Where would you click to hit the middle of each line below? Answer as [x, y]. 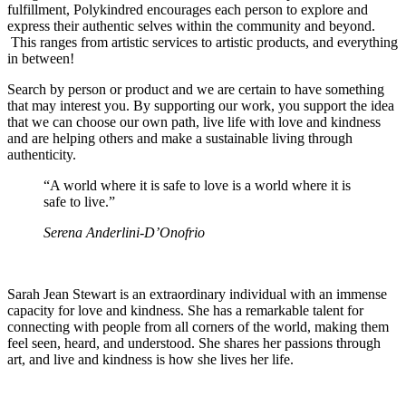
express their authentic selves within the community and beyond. [191, 25]
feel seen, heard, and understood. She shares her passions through [194, 343]
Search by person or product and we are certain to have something [196, 89]
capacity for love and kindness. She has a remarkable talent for [185, 310]
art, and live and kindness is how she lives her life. [150, 359]
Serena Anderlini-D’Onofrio [124, 232]
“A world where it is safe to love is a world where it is [197, 185]
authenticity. [42, 154]
